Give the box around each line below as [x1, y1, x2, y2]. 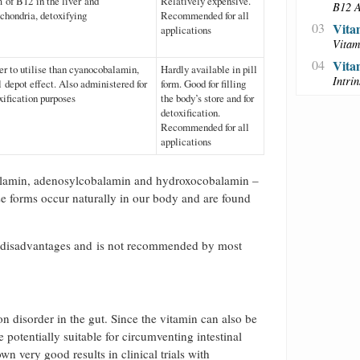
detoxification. [161, 104, 220, 120]
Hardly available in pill [161, 61, 257, 76]
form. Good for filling [161, 76, 246, 91]
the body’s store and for [161, 90, 254, 105]
